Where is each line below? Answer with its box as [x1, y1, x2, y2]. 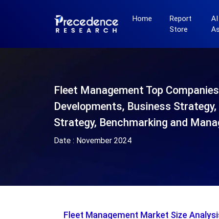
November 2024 [76, 136, 131, 145]
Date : [53, 136, 76, 145]
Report [169, 14, 192, 23]
